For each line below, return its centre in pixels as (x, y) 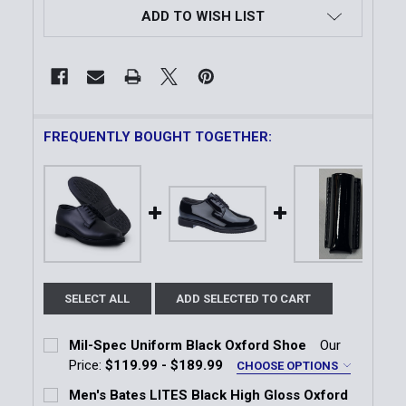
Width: (65, 386)
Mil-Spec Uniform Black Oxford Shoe (188, 346)
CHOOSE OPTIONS (289, 366)
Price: (86, 366)
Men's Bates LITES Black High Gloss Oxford (209, 396)
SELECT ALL (97, 299)
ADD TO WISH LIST (203, 16)
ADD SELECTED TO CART (244, 299)
